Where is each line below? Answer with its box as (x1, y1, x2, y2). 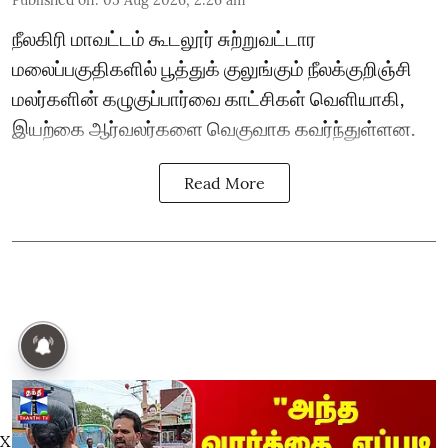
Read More (183, 172, 265, 193)
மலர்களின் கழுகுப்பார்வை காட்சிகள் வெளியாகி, (12, 85, 404, 110)
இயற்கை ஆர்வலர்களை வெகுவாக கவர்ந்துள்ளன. (12, 115, 415, 140)
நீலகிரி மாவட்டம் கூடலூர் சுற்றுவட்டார (12, 25, 316, 50)
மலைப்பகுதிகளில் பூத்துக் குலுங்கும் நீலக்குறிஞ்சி (12, 55, 412, 80)
